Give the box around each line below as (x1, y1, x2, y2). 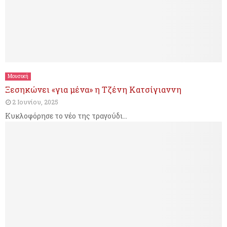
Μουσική (8, 72, 28, 80)
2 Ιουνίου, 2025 (12, 97, 58, 106)
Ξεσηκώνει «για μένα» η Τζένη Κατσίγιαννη (5, 84, 181, 95)
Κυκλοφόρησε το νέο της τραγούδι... (5, 110, 127, 121)
